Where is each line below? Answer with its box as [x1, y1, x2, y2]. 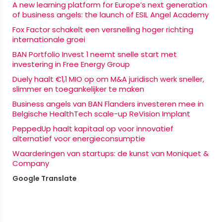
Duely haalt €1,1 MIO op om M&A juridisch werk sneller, [12, 73, 204, 84]
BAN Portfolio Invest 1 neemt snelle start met [12, 49, 177, 59]
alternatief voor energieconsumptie [12, 133, 145, 144]
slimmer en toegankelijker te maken [12, 83, 144, 94]
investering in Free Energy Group [12, 58, 130, 69]
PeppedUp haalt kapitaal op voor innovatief [12, 123, 173, 134]
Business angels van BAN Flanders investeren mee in [12, 98, 204, 109]
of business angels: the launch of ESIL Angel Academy [12, 9, 209, 20]
